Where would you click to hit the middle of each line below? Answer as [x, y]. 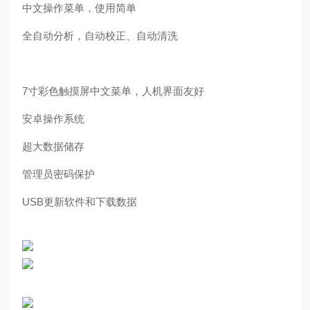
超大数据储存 [53, 146]
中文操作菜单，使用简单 [79, 8]
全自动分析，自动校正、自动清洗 [100, 36]
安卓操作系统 [53, 119]
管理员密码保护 [58, 174]
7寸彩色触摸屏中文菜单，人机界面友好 [113, 91]
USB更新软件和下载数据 [80, 202]
